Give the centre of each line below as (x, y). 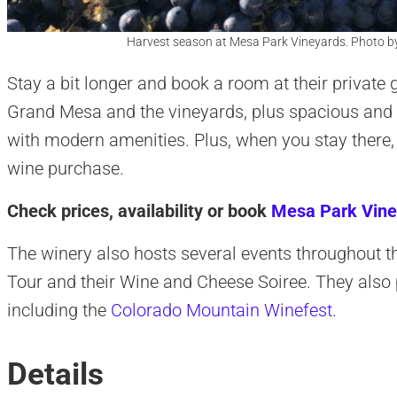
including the (58, 311)
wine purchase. (65, 169)
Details (55, 374)
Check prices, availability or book (139, 211)
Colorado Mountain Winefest (221, 311)
